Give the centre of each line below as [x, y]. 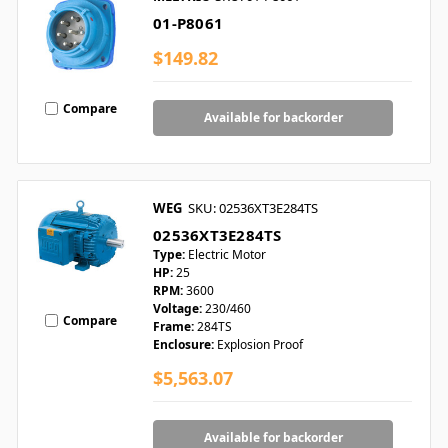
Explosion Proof [260, 345]
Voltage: [177, 309]
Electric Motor [227, 255]
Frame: [173, 327]
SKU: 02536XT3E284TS [253, 208]
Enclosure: [183, 345]
